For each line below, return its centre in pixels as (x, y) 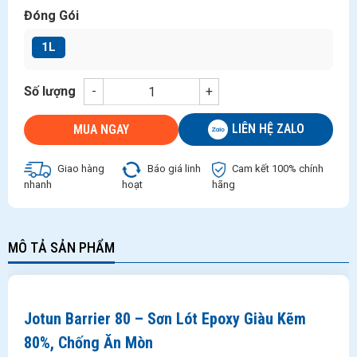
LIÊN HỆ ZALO (268, 128)
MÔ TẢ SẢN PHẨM (61, 247)
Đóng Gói (51, 16)
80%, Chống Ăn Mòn (88, 343)
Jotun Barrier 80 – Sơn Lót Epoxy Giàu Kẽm (165, 319)
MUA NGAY (101, 129)
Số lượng (50, 91)
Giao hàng (80, 169)
